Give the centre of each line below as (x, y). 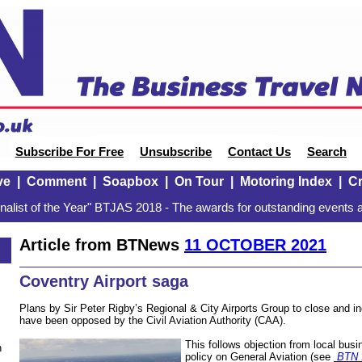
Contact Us (259, 152)
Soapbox (130, 181)
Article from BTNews (102, 244)
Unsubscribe (176, 152)
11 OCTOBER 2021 (255, 244)
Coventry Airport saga (104, 282)
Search (327, 152)
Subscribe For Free (69, 152)
